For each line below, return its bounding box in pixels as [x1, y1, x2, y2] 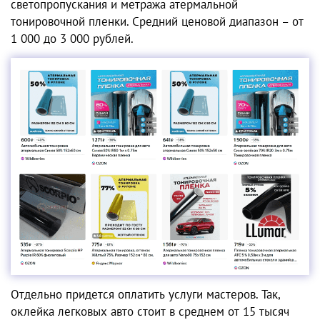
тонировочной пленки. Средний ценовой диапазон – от [11, 14, 304, 30]
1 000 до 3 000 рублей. [11, 31, 134, 47]
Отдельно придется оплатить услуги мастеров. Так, [11, 286, 280, 303]
